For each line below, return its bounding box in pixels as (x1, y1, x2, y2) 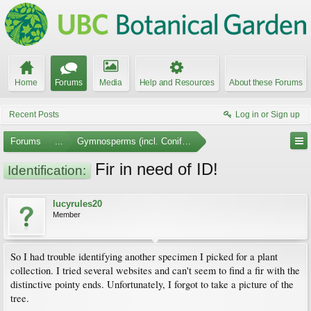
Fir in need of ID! (90, 160, 218, 178)
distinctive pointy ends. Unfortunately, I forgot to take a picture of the (10, 278, 294, 291)
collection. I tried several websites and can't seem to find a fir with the (10, 264, 300, 277)
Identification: (8, 163, 86, 178)
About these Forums (229, 78, 303, 87)
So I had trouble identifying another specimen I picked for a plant (10, 250, 278, 263)
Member (53, 210, 81, 219)
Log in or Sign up (235, 110, 300, 119)
